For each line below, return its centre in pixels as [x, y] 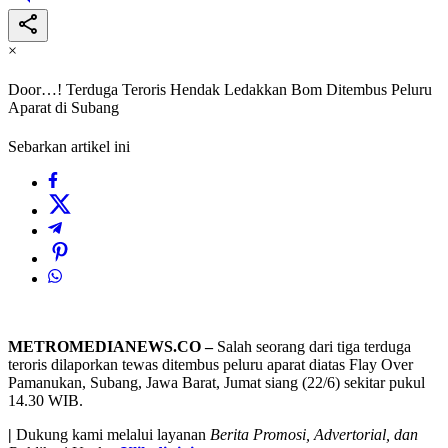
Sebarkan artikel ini [69, 147]
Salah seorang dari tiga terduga [312, 347]
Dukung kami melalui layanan [111, 435]
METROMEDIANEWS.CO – [110, 347]
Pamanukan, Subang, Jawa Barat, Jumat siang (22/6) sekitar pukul [216, 383]
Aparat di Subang [63, 108]
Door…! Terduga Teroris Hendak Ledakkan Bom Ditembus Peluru [220, 90]
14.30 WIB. [45, 401]
